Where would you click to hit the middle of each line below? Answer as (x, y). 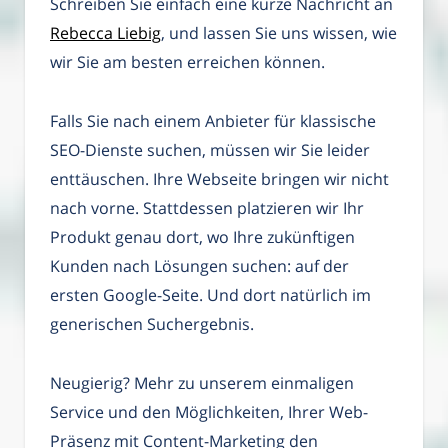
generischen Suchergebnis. (152, 323)
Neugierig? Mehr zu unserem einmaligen (202, 382)
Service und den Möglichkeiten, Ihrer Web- (209, 411)
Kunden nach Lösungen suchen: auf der (199, 265)
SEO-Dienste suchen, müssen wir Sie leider (210, 149)
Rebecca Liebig (105, 33)
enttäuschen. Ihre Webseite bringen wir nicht (219, 178)
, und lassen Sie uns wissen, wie (279, 33)
